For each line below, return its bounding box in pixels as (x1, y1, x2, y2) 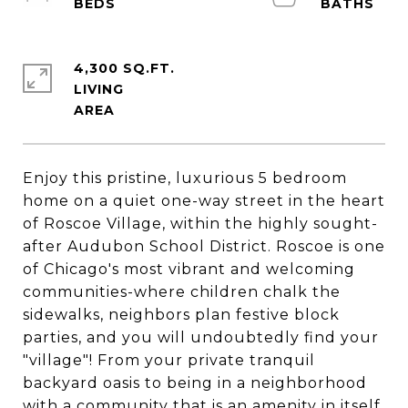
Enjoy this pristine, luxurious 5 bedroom (23, 169, 347, 187)
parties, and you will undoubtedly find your (23, 329, 379, 346)
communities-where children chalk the (23, 283, 341, 301)
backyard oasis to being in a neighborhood (23, 374, 367, 392)
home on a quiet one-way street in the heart (23, 192, 385, 209)
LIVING (74, 81, 124, 97)
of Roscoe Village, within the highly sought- (23, 215, 378, 232)
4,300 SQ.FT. (74, 60, 175, 76)
